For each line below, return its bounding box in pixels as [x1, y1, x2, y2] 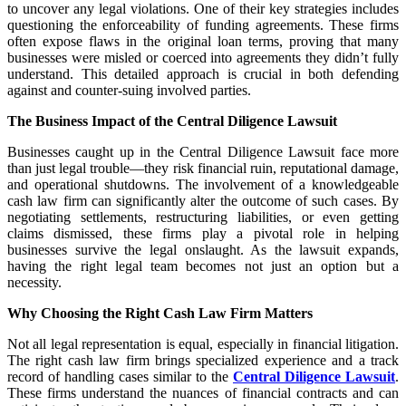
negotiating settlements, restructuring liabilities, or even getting [7, 208, 399, 225]
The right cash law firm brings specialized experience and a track [7, 352, 399, 368]
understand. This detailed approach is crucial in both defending [7, 65, 399, 82]
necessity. [7, 274, 62, 290]
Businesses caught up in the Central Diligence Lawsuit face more [7, 143, 399, 159]
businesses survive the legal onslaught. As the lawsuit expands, [7, 241, 399, 257]
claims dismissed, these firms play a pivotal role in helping [7, 225, 399, 241]
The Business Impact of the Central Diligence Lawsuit [7, 112, 337, 129]
